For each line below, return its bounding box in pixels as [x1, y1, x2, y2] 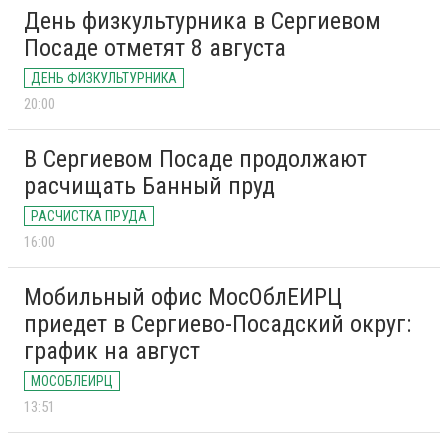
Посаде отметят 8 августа [24, 34, 286, 63]
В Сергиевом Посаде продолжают [24, 145, 367, 174]
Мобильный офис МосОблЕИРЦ [24, 283, 342, 312]
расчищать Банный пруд [24, 172, 275, 201]
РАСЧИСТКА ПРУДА [31, 208, 147, 225]
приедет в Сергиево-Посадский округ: [24, 310, 411, 339]
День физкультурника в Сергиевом [24, 7, 381, 36]
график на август [24, 337, 200, 366]
